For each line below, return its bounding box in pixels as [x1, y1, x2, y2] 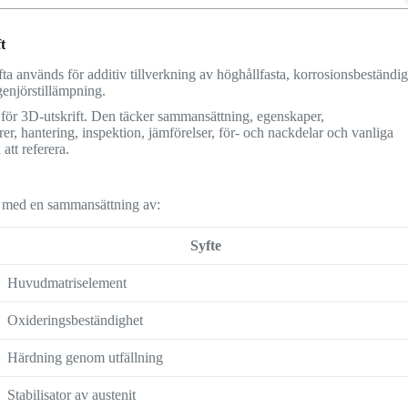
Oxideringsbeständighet [7, 311, 144, 328]
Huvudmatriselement [7, 274, 127, 291]
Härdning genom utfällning [7, 349, 164, 365]
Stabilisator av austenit [7, 386, 137, 403]
